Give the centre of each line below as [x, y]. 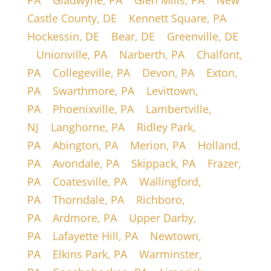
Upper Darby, [162, 218]
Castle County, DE [72, 18]
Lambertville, [178, 109]
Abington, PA [85, 145]
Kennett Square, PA [177, 18]
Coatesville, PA [90, 182]
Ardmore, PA [84, 218]
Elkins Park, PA [90, 254]
